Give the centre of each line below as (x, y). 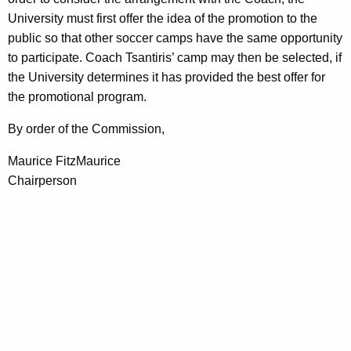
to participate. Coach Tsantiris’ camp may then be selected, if (175, 58)
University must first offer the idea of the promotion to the (163, 19)
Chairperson (42, 181)
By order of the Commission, (86, 129)
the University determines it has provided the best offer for (166, 78)
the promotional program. (77, 97)
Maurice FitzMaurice (64, 161)
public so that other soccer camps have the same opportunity (175, 38)
